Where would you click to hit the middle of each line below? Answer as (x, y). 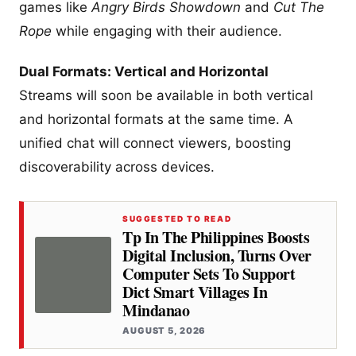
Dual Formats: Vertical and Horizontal (144, 71)
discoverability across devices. (117, 166)
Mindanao (156, 310)
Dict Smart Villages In (195, 292)
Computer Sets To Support (209, 273)
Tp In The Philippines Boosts (216, 237)
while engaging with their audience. (167, 31)
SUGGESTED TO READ (177, 218)
